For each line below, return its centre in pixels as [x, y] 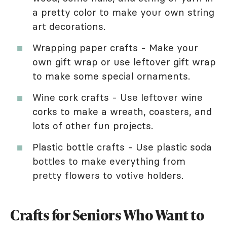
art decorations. [69, 26]
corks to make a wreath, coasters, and [122, 111]
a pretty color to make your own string [123, 12]
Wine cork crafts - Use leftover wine [118, 97]
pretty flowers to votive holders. [108, 175]
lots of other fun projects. [93, 126]
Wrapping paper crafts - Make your [115, 48]
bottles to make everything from [109, 161]
